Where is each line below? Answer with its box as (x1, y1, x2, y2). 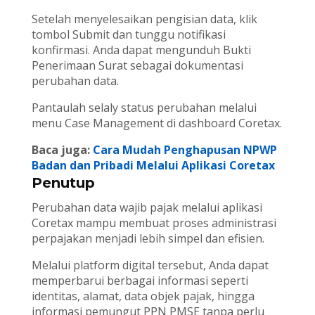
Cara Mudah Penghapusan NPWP (92, 142, 277, 158)
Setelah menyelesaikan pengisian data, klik (31, 11, 257, 27)
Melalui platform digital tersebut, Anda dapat (31, 257, 269, 274)
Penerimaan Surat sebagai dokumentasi (31, 58, 243, 74)
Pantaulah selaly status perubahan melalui (31, 100, 257, 116)
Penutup (31, 174, 95, 192)
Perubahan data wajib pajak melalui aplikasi (31, 200, 262, 216)
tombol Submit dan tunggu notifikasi (31, 27, 226, 43)
